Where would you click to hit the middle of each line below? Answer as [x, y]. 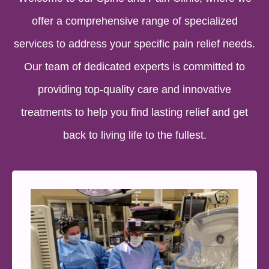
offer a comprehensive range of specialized [134, 21]
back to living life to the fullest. [134, 135]
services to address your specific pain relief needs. [134, 44]
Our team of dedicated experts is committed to [134, 66]
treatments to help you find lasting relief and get [134, 112]
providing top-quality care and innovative [134, 89]
